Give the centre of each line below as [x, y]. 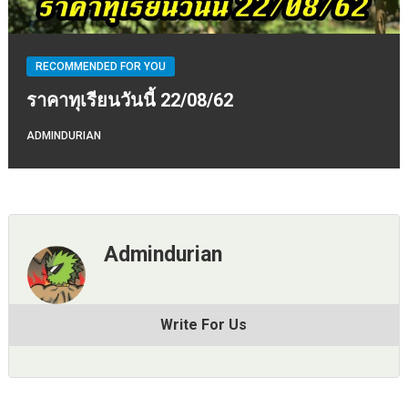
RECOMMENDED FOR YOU [100, 66]
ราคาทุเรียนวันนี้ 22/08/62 [129, 100]
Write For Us [204, 325]
